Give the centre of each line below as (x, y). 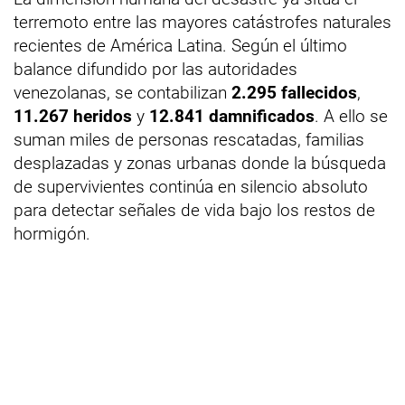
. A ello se (351, 116)
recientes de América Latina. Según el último (180, 45)
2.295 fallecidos (294, 92)
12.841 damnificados (232, 116)
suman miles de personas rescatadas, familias (189, 139)
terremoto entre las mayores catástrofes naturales (202, 22)
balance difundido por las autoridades (155, 69)
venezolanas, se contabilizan (122, 92)
